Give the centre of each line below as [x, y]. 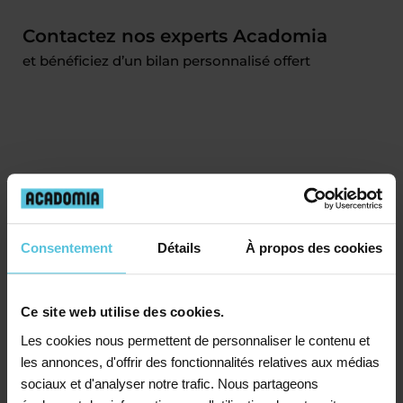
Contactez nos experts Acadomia [175, 36]
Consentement [67, 248]
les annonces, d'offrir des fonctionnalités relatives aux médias [200, 362]
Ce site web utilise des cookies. [122, 312]
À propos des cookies [314, 248]
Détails [179, 248]
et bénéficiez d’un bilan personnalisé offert [166, 61]
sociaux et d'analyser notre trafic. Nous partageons [170, 383]
